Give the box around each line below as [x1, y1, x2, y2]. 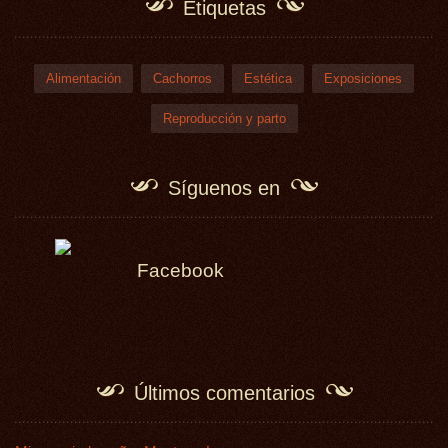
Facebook [137, 260, 224, 281]
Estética [244, 71, 292, 86]
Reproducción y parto [162, 111, 286, 126]
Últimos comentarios [133, 382, 315, 404]
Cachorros [153, 71, 212, 86]
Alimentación [46, 71, 121, 86]
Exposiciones [324, 71, 402, 86]
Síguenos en [168, 177, 280, 199]
